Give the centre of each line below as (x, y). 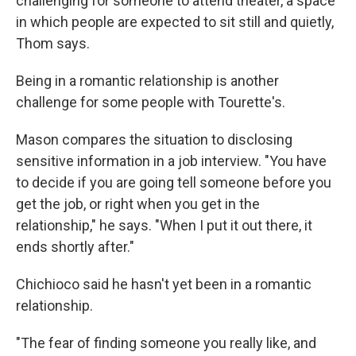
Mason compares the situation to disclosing (154, 139)
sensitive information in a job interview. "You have (171, 161)
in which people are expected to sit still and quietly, (175, 22)
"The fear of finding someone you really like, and (166, 343)
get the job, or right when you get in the (138, 204)
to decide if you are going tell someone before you (174, 182)
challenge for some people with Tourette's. (151, 102)
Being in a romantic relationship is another (147, 81)
